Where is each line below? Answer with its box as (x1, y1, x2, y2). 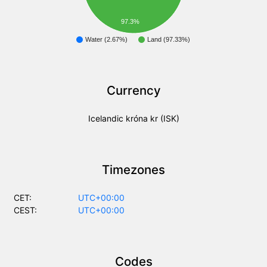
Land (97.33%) (147, 36, 190, 44)
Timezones (102, 162, 165, 178)
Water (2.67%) (85, 36, 128, 44)
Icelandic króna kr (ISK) (88, 113, 179, 124)
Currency (106, 83, 161, 98)
